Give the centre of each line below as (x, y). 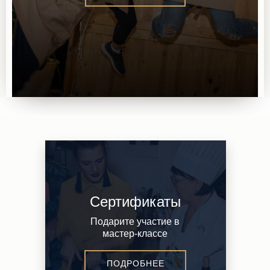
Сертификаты (135, 202)
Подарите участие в (135, 221)
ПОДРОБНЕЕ (135, 263)
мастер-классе (135, 234)
